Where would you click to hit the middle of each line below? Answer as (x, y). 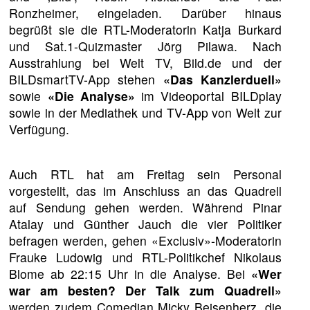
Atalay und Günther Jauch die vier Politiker (145, 224)
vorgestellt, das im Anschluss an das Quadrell (145, 191)
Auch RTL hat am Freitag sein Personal (145, 174)
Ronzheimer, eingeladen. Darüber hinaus (145, 12)
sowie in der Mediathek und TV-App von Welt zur (145, 112)
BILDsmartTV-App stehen (86, 79)
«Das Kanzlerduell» (222, 79)
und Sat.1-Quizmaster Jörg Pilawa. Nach (145, 46)
